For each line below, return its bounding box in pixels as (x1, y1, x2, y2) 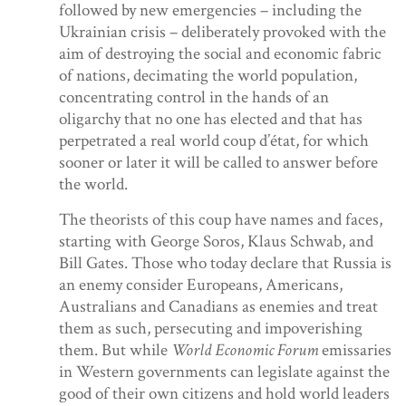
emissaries (318, 338, 391, 362)
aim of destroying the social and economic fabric (59, 43, 382, 66)
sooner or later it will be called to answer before (59, 151, 378, 175)
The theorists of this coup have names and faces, (59, 208, 382, 231)
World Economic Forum (171, 338, 318, 362)
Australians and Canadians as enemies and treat (59, 295, 378, 318)
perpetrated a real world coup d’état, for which (59, 130, 369, 153)
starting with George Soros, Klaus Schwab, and (59, 229, 373, 253)
